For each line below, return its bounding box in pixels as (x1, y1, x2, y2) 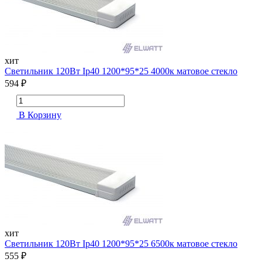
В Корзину (16, 110, 61, 120)
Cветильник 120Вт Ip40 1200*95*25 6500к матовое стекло (5, 239, 237, 249)
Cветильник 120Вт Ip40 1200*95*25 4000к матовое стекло (5, 66, 237, 77)
